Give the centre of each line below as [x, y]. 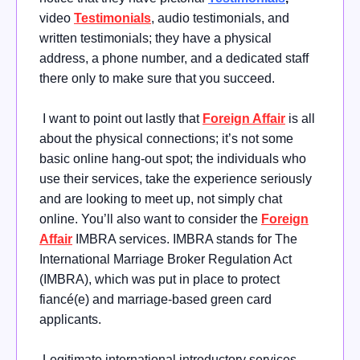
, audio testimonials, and [220, 18]
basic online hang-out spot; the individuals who [173, 158]
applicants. [72, 319]
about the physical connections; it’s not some [166, 138]
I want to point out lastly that [121, 118]
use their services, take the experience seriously [176, 178]
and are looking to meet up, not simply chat [161, 198]
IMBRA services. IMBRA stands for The [185, 239]
